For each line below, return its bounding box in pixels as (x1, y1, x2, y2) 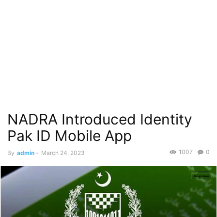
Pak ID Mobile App (7, 127, 132, 144)
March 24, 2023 (41, 149, 85, 156)
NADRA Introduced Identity (7, 110, 192, 128)
